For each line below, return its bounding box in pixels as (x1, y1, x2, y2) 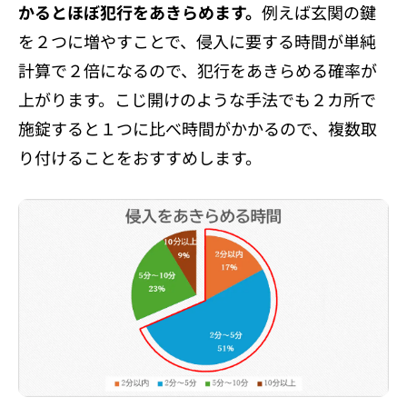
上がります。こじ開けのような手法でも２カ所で (18, 86, 376, 111)
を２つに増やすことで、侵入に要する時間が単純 (18, 28, 376, 53)
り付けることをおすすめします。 (18, 144, 262, 169)
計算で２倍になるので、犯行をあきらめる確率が (18, 57, 377, 82)
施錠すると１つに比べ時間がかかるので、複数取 (18, 115, 377, 140)
